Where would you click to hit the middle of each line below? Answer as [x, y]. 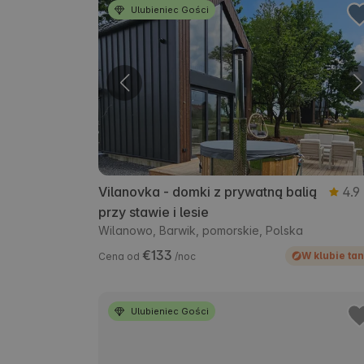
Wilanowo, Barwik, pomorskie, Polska [201, 231]
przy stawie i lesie [154, 212]
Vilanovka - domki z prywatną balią [208, 192]
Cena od [120, 257]
